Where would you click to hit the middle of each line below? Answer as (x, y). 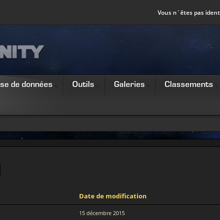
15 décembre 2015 (102, 213)
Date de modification (113, 196)
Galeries (129, 85)
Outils (83, 85)
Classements (189, 85)
